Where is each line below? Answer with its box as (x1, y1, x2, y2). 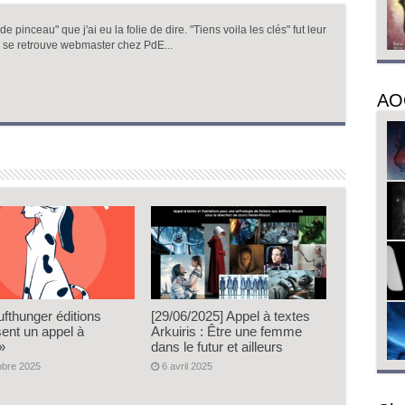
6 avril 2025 (162, 361, 213, 372)
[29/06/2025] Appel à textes (151, 308, 311, 325)
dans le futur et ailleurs (151, 339, 284, 355)
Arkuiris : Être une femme (151, 324, 303, 340)
